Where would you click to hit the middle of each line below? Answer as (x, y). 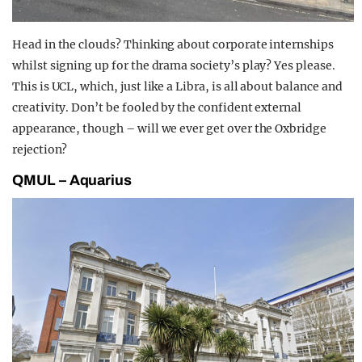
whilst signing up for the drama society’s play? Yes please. (174, 65)
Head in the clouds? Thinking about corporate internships (173, 44)
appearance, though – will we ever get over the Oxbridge (169, 128)
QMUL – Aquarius (72, 180)
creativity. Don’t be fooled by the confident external (157, 107)
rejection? (40, 149)
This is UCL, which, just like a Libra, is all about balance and (177, 86)
